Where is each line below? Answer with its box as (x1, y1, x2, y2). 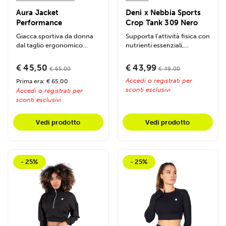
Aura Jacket (16, 8, 59, 18)
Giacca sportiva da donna (16, 32, 93, 40)
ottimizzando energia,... (126, 50, 197, 59)
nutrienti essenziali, (126, 41, 184, 49)
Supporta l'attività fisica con (126, 32, 210, 40)
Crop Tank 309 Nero (126, 18, 198, 28)
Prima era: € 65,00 (16, 78, 68, 85)
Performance (16, 18, 63, 28)
